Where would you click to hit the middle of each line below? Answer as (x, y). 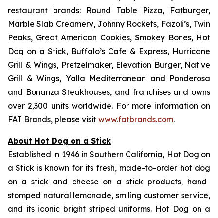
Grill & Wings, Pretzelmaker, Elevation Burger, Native (109, 65)
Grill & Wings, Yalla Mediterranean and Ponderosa (109, 78)
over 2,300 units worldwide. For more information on (109, 106)
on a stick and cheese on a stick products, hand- (109, 182)
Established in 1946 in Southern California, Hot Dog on (109, 154)
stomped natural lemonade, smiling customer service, (109, 195)
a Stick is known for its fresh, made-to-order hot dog (109, 168)
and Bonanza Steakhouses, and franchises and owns (109, 92)
